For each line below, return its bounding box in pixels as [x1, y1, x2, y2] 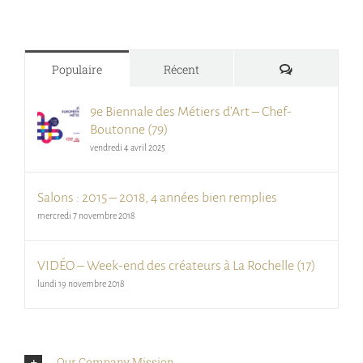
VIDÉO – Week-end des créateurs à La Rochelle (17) [37, 258, 316, 274]
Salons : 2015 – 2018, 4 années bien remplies [37, 190, 277, 206]
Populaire [52, 62, 102, 78]
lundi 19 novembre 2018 [37, 279, 125, 289]
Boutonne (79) [90, 122, 169, 138]
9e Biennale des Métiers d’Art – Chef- [90, 105, 292, 120]
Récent [164, 62, 199, 78]
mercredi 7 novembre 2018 [37, 211, 135, 221]
